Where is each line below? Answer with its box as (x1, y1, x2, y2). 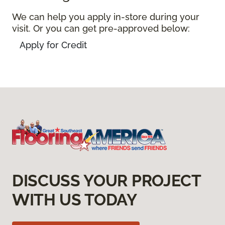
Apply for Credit (19, 39, 87, 50)
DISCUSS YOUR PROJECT (12, 171, 201, 190)
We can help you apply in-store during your (12, 11, 199, 22)
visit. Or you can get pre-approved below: (12, 23, 190, 34)
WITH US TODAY (12, 190, 137, 209)
